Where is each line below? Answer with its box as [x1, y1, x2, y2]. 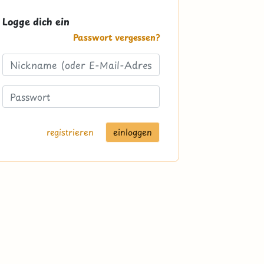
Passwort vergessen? [72, 31, 160, 44]
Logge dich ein [2, 14, 70, 29]
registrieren [46, 126, 94, 139]
